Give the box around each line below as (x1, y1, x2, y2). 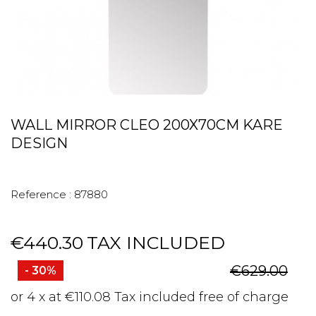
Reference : (11, 188, 71, 201)
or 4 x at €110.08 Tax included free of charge (11, 289, 288, 305)
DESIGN (11, 135, 68, 152)
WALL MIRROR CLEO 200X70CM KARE (11, 116, 283, 133)
